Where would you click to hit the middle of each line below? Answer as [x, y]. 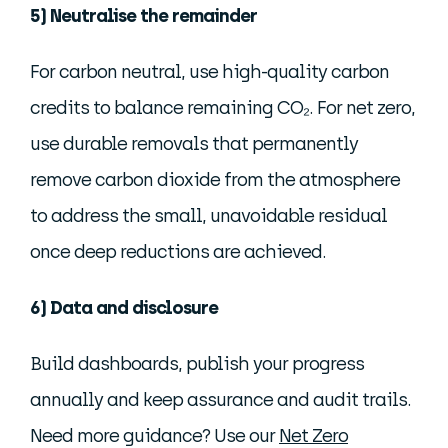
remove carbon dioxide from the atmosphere [215, 180]
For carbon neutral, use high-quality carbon [209, 72]
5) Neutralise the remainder [143, 16]
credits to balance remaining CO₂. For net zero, [222, 108]
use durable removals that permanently [194, 144]
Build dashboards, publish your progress [197, 364]
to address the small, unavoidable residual [208, 216]
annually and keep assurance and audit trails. [220, 400]
